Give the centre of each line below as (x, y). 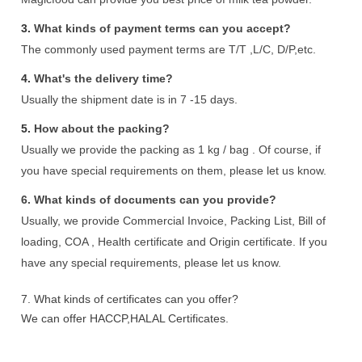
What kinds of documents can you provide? (156, 199)
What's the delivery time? (104, 78)
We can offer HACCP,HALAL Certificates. (125, 318)
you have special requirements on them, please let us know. (174, 170)
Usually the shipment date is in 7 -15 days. (130, 99)
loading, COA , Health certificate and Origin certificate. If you (175, 241)
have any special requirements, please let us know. (152, 262)
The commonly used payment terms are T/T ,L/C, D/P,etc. (169, 49)
